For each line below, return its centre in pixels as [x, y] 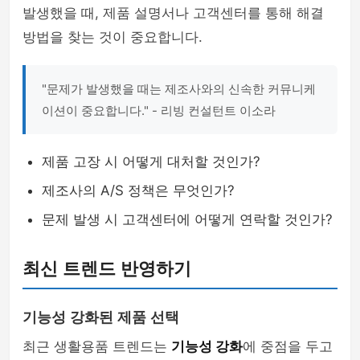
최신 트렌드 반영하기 [107, 269]
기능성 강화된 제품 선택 [101, 317]
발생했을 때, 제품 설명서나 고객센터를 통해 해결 [173, 13]
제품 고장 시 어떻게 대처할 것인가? [151, 162]
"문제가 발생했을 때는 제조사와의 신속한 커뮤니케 [179, 89]
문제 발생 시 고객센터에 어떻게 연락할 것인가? [187, 219]
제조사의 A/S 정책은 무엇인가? [138, 190]
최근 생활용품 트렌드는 [97, 346]
